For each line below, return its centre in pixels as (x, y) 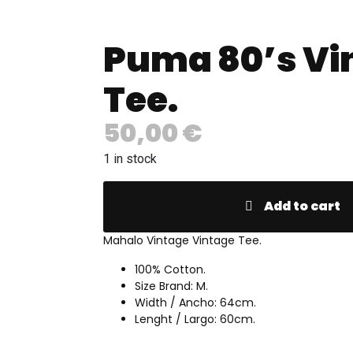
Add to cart (303, 206)
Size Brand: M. (171, 286)
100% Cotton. (170, 269)
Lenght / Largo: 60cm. (195, 319)
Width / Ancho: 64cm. (195, 303)
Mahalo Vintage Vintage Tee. (182, 240)
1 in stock (130, 159)
